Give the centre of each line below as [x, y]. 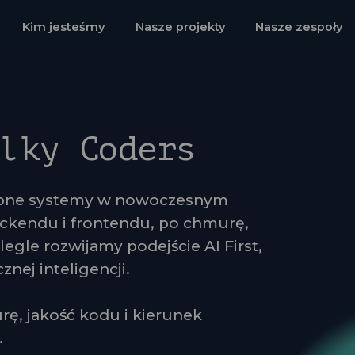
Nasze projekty [180, 27]
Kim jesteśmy [63, 27]
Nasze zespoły [300, 27]
